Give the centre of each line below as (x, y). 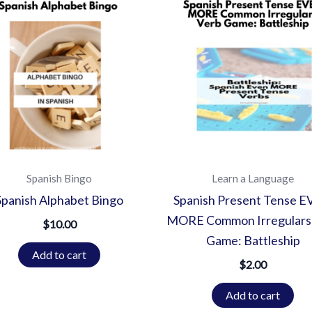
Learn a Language (253, 178)
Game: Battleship (253, 241)
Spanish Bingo (59, 178)
